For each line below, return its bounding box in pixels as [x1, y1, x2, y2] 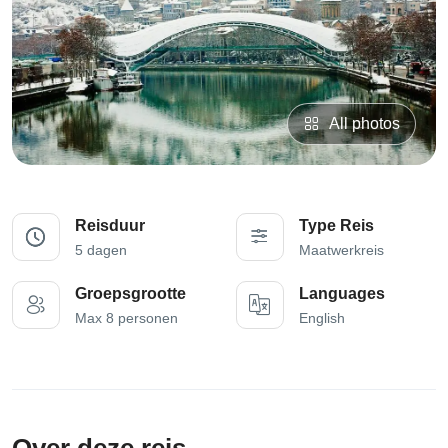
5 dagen [75, 242, 127, 259]
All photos [329, 115, 400, 133]
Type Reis [299, 217, 374, 235]
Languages [299, 285, 385, 303]
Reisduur [75, 217, 145, 235]
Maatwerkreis [299, 242, 384, 259]
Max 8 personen [75, 310, 178, 327]
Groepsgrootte [75, 285, 186, 303]
